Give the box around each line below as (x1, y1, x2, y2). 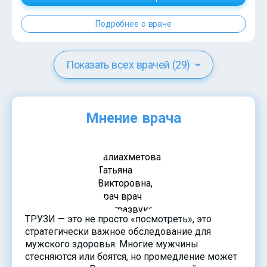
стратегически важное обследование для (25, 225, 211, 237)
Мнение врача (86, 109, 181, 126)
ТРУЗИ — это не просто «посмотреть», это (25, 213, 212, 225)
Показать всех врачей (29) (66, 58, 190, 71)
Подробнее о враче (95, 18, 172, 29)
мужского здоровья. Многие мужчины (25, 238, 198, 250)
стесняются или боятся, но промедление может (25, 250, 237, 262)
